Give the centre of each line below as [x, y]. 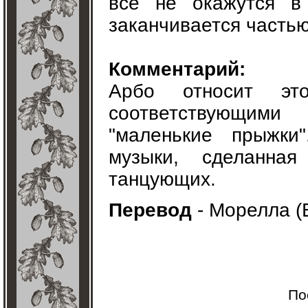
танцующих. [162, 179]
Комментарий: [177, 69]
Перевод [150, 210]
